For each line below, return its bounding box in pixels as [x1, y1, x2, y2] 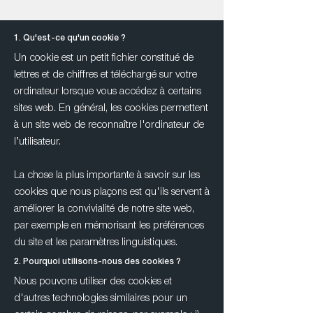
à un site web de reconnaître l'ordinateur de [14, 120, 204, 130]
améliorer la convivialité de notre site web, [14, 204, 194, 214]
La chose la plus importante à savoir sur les [14, 170, 200, 180]
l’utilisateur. [14, 137, 61, 147]
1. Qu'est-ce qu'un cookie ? [14, 34, 126, 42]
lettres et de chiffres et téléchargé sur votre [14, 70, 197, 80]
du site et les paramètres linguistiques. [14, 238, 177, 247]
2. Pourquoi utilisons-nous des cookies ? [14, 258, 181, 265]
